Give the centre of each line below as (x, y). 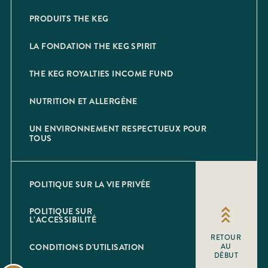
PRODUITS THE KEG (69, 19)
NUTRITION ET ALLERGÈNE (83, 101)
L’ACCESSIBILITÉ (63, 220)
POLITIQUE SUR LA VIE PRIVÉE (90, 184)
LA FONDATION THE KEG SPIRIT (93, 46)
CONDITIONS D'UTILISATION (87, 247)
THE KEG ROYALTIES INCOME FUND (101, 74)
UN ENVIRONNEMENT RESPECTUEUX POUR (118, 129)
